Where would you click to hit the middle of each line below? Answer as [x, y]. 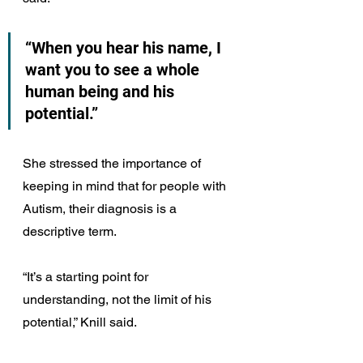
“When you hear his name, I [125, 47]
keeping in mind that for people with [126, 186]
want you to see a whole [114, 69]
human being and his [102, 91]
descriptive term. [70, 231]
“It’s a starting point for [87, 276]
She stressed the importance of [113, 163]
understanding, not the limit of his [119, 299]
